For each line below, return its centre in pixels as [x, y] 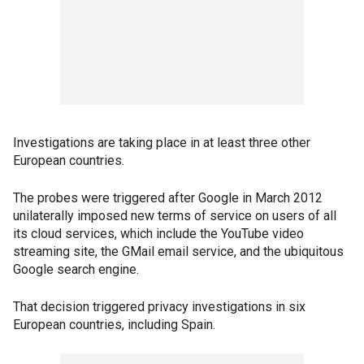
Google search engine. [76, 269]
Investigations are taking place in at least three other [162, 143]
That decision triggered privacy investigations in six [159, 307]
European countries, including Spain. [114, 325]
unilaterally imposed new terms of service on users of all [175, 216]
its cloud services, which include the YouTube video [158, 234]
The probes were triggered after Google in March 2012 [168, 198]
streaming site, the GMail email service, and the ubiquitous [178, 251]
